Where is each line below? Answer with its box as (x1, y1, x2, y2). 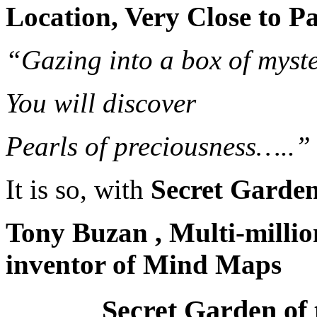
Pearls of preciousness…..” (6, 131, 311, 162)
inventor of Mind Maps (6, 249, 282, 280)
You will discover (6, 88, 196, 119)
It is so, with (6, 174, 144, 205)
